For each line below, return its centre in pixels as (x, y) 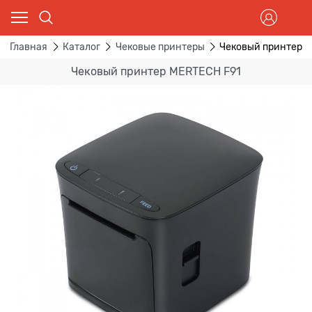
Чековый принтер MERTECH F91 (156, 71)
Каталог (81, 47)
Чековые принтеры (160, 47)
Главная (29, 47)
